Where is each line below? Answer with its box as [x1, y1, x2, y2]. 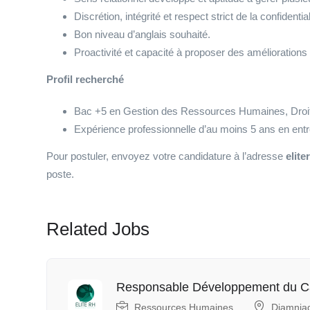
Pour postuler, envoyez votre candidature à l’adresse [46, 150, 286, 162]
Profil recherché [46, 73, 124, 85]
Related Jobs [46, 219, 149, 239]
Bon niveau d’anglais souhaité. [74, 28, 210, 40]
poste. [46, 168, 74, 180]
